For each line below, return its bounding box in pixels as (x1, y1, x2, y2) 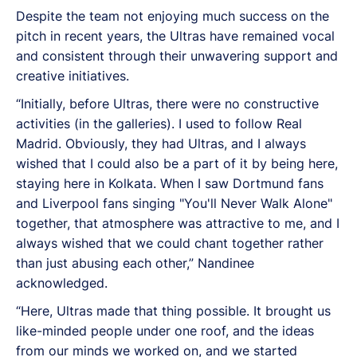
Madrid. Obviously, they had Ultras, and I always (16, 135, 306, 151)
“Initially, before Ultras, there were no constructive (16, 95, 319, 112)
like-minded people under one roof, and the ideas (16, 322, 314, 339)
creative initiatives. (16, 67, 129, 84)
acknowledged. (16, 274, 108, 291)
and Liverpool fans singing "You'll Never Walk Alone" (16, 194, 332, 211)
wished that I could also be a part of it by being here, (16, 155, 338, 171)
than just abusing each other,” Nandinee (16, 254, 254, 271)
